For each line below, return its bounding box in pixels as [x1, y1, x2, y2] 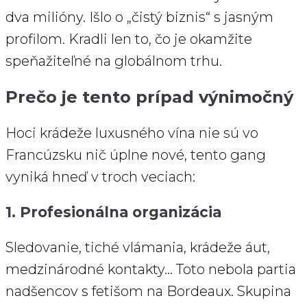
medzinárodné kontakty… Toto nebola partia [5, 261, 296, 278]
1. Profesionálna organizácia [5, 204, 221, 221]
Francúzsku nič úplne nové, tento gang [5, 147, 266, 164]
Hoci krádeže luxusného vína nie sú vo [5, 125, 258, 142]
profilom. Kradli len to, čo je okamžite [5, 31, 252, 48]
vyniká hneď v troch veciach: [5, 169, 195, 186]
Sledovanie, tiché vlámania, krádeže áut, [5, 239, 270, 256]
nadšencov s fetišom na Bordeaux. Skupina [5, 283, 291, 300]
